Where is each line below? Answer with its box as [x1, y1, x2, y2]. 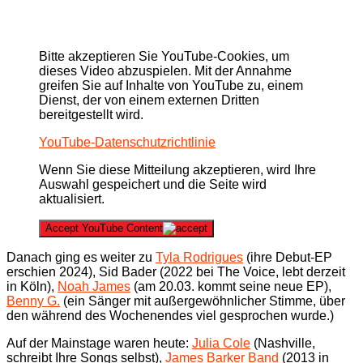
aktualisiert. [39, 191, 105, 206]
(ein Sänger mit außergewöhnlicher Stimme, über [60, 293, 345, 308]
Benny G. [6, 293, 60, 308]
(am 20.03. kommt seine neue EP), [130, 279, 331, 293]
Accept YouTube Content [45, 221, 163, 234]
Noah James [58, 279, 130, 293]
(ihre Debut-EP [243, 250, 332, 264]
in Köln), [6, 279, 58, 293]
